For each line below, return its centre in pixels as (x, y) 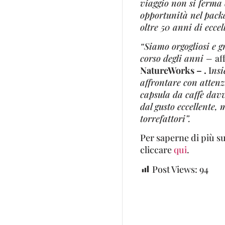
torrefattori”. (165, 118)
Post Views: (175, 169)
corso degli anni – (177, 58)
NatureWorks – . (174, 70)
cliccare (157, 150)
